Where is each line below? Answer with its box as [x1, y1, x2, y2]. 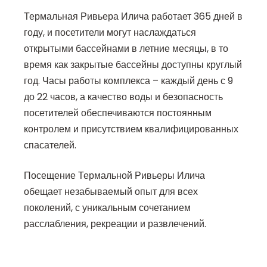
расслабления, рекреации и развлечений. [24, 217, 206, 231]
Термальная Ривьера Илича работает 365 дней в [24, 10, 243, 24]
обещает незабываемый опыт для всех [24, 185, 198, 199]
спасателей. [24, 138, 76, 153]
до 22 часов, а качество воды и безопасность [24, 90, 223, 104]
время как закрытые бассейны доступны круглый [24, 58, 242, 72]
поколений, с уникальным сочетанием [24, 201, 191, 215]
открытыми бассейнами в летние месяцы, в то [24, 42, 228, 56]
